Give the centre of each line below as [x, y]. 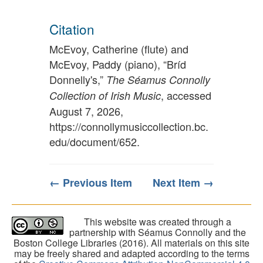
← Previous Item [91, 183]
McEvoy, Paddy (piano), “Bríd [118, 64]
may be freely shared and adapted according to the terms [131, 254]
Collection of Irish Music [105, 96]
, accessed [186, 95]
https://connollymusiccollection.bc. [129, 127]
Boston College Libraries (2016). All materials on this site [131, 243]
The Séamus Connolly [158, 80]
